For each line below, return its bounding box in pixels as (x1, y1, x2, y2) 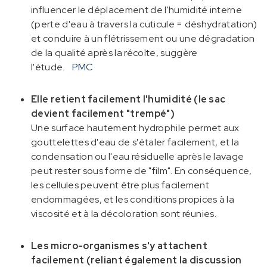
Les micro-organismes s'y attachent (31, 239, 207, 252)
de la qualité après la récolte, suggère (31, 46, 198, 59)
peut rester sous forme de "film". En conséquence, (31, 164, 252, 177)
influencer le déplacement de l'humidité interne (31, 3, 243, 16)
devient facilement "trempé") (31, 107, 175, 120)
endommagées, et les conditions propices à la (31, 193, 235, 206)
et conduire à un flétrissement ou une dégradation (31, 32, 255, 45)
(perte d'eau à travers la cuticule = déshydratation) (31, 17, 257, 30)
